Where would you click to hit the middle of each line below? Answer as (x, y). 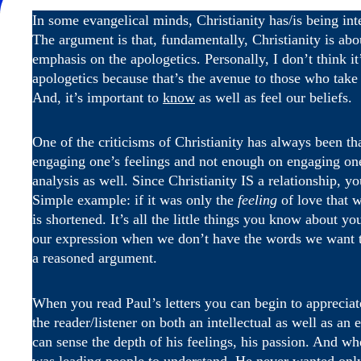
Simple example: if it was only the (135, 200)
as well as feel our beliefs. (274, 97)
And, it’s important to (98, 97)
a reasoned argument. (95, 258)
